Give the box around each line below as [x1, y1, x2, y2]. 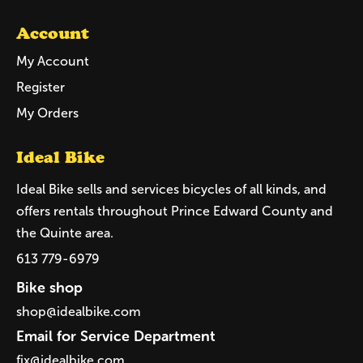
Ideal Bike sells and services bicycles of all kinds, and [16, 181, 327, 196]
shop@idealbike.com [16, 304, 141, 318]
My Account [16, 53, 89, 68]
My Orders [16, 105, 79, 120]
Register [16, 79, 65, 94]
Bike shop [16, 277, 83, 297]
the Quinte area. [16, 225, 113, 240]
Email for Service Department [16, 326, 216, 345]
